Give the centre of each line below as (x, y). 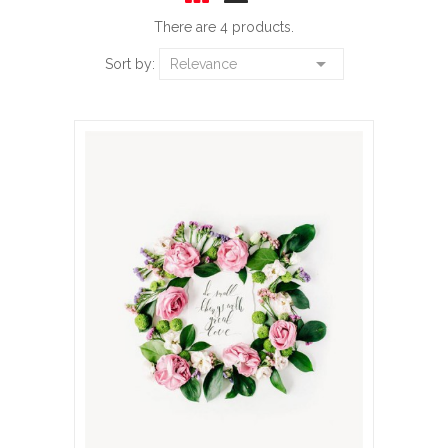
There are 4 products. (224, 26)
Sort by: (129, 63)
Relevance (203, 63)
